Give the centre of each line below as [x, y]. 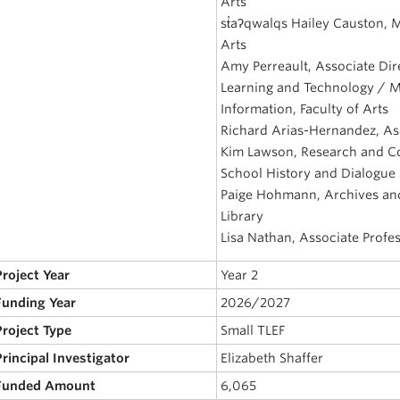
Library [242, 216]
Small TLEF [253, 330]
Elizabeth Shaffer [272, 358]
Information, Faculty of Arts [305, 108]
